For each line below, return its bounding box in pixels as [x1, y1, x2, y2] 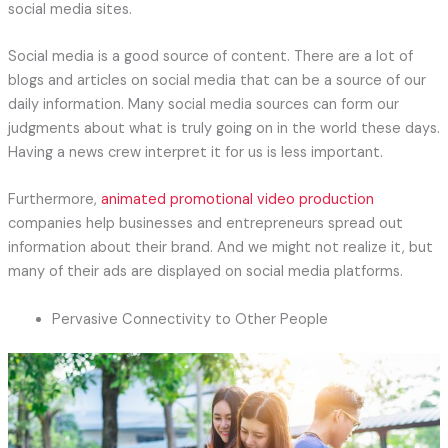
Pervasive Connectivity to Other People [51, 309, 328, 329]
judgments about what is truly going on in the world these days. [7, 118, 440, 138]
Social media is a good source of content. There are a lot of [7, 46, 413, 66]
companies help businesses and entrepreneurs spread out [7, 214, 403, 234]
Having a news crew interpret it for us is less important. [7, 142, 383, 162]
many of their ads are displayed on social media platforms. [7, 262, 403, 282]
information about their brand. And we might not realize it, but [7, 238, 433, 258]
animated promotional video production [100, 190, 374, 210]
